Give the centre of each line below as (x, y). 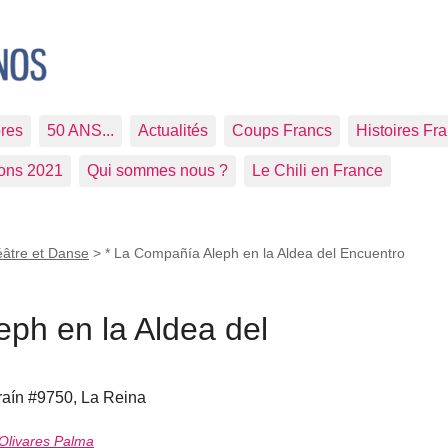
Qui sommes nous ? (157, 170)
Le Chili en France (317, 170)
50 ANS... (80, 130)
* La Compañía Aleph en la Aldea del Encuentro (255, 253)
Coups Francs (282, 130)
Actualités (173, 130)
